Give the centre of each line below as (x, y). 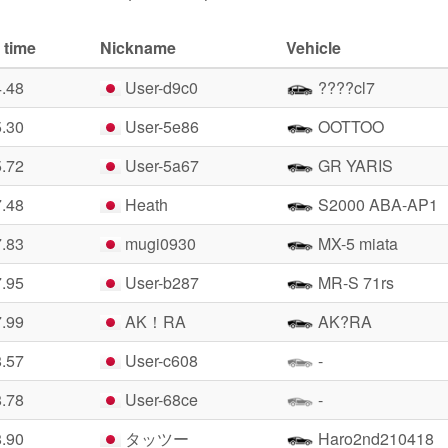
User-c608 (160, 360)
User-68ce (160, 399)
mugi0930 (159, 243)
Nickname (138, 47)
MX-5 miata (356, 243)
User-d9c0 (160, 87)
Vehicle (313, 47)
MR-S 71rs (354, 282)
